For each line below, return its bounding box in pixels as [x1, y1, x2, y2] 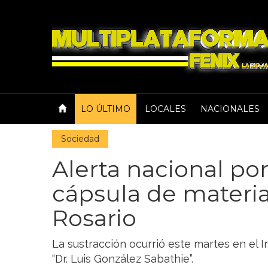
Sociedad [61, 133, 99, 144]
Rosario [52, 204, 136, 232]
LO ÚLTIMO [81, 103, 130, 114]
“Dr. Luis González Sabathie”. [52, 252, 193, 265]
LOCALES [145, 103, 186, 114]
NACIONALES [200, 103, 260, 114]
